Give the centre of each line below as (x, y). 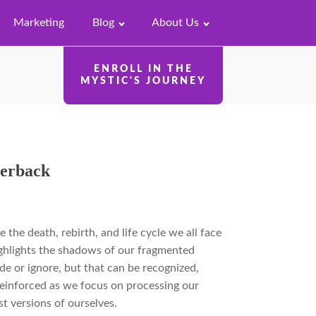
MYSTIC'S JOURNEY (143, 81)
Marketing (38, 23)
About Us (176, 23)
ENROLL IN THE (143, 69)
